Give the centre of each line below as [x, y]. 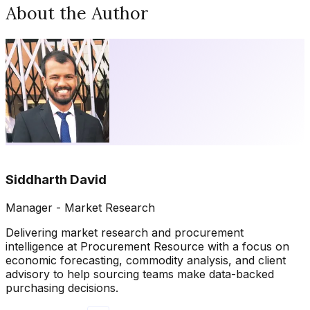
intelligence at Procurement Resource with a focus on [147, 247]
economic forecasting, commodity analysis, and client [146, 261]
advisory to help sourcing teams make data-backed [140, 274]
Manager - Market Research [80, 208]
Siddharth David [56, 180]
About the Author [77, 13]
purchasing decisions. [62, 288]
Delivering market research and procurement [125, 233]
